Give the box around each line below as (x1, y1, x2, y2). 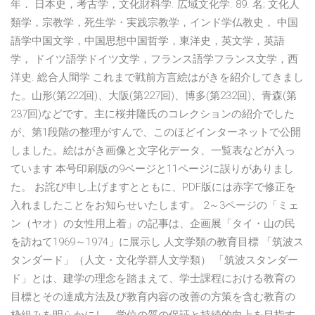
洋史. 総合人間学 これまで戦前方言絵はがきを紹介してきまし (11, 71, 304, 84)
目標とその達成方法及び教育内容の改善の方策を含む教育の (11, 290, 295, 304)
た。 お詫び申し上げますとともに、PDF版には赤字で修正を (11, 181, 296, 194)
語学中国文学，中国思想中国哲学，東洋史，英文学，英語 (11, 34, 285, 48)
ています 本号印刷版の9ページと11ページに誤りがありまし (11, 162, 294, 176)
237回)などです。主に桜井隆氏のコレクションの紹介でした (11, 108, 295, 121)
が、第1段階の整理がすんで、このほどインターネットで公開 (11, 126, 301, 139)
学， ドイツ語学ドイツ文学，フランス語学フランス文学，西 (11, 53, 298, 66)
